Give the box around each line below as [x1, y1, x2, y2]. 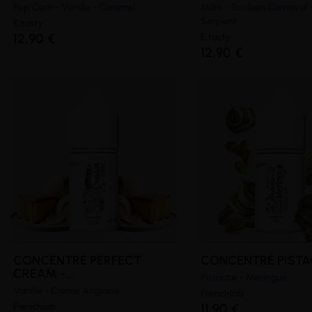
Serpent [200, 15, 237, 27]
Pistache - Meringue [200, 271, 287, 283]
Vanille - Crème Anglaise [13, 284, 120, 297]
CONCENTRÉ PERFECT [13, 252, 141, 268]
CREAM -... [13, 265, 74, 281]
